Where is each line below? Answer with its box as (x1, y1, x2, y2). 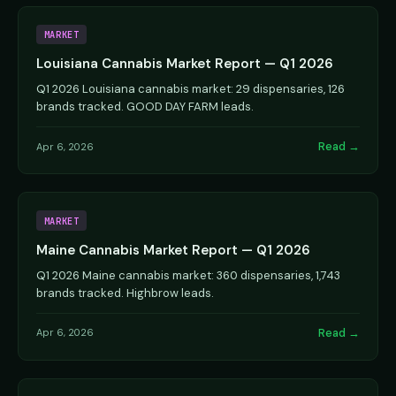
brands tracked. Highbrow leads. (36, 285, 214, 301)
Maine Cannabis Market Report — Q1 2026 (36, 240, 310, 259)
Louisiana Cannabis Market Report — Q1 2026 (36, 55, 333, 73)
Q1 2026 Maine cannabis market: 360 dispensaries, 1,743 (36, 267, 340, 283)
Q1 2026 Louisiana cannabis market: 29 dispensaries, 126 (36, 81, 345, 97)
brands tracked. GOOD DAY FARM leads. (36, 99, 254, 115)
